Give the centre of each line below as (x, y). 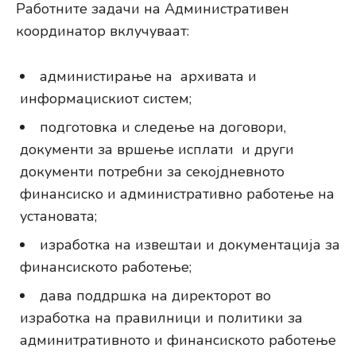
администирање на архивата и (148, 77)
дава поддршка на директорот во (155, 296)
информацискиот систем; (106, 99)
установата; (58, 217)
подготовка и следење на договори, (163, 128)
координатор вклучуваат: (103, 31)
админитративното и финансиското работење (178, 341)
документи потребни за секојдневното (152, 172)
